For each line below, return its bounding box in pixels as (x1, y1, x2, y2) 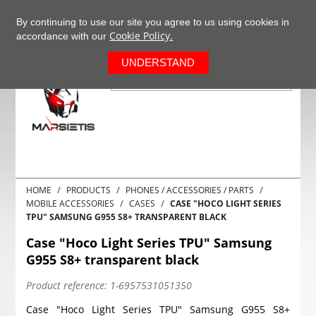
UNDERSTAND (121, 56, 195, 68)
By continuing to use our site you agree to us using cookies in (16, 16, 290, 28)
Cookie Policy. (109, 29, 174, 42)
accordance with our (16, 30, 110, 42)
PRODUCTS (66, 184, 111, 196)
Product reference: (26, 279, 108, 292)
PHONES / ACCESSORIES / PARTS (126, 184, 255, 196)
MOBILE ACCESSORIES (26, 197, 115, 209)
